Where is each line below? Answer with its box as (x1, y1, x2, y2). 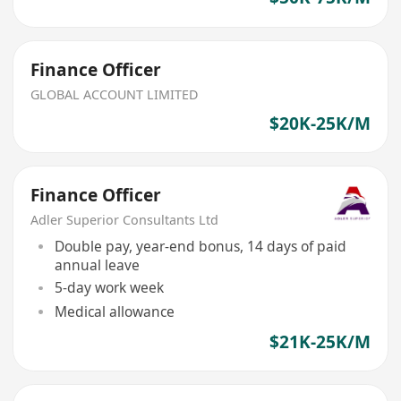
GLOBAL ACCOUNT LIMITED (30, 85, 199, 103)
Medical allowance (54, 301, 175, 321)
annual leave (54, 254, 140, 275)
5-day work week (54, 277, 164, 298)
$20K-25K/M (269, 111, 371, 135)
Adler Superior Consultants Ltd (30, 210, 219, 228)
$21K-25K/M (269, 329, 371, 354)
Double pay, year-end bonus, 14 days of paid (54, 235, 346, 256)
